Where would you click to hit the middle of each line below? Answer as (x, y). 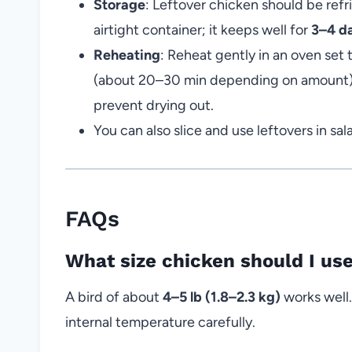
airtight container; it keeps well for (202, 29)
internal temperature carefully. (160, 322)
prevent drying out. (154, 105)
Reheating (127, 55)
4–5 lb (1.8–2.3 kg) (222, 297)
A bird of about (114, 297)
